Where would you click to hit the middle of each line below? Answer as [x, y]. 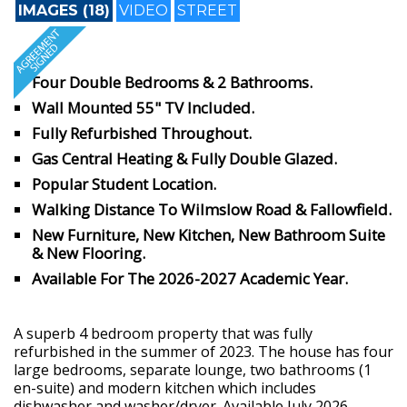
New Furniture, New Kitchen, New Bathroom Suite [208, 234]
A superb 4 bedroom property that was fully [163, 333]
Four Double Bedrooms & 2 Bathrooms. [172, 82]
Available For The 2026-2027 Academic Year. [190, 278]
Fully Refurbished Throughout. [142, 133]
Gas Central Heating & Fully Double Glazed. [184, 158]
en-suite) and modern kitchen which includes [165, 387]
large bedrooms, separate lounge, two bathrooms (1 [193, 369]
